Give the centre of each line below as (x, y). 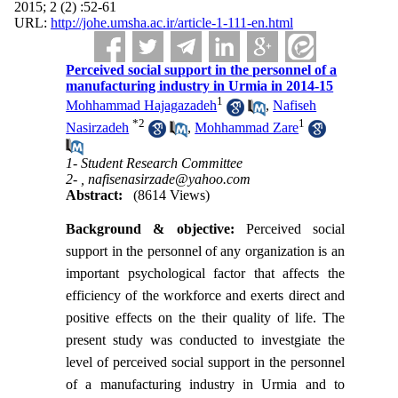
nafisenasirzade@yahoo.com (170, 179)
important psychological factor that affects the (205, 274)
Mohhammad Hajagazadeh (142, 106)
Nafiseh (295, 106)
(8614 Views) (172, 195)
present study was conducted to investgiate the (205, 340)
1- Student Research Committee (155, 163)
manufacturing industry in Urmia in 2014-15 (200, 86)
